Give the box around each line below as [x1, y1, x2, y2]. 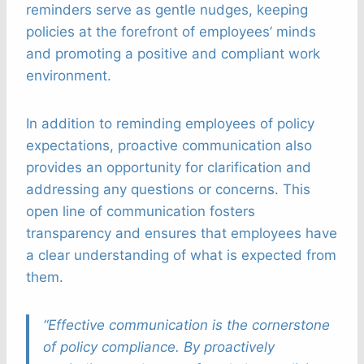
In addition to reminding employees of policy [26, 115, 314, 132]
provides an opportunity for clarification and [26, 159, 311, 176]
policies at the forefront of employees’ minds [26, 24, 316, 41]
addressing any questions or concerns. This [26, 181, 310, 198]
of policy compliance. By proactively [43, 339, 275, 356]
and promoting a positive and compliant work [26, 45, 320, 63]
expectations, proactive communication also [26, 137, 312, 154]
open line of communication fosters [26, 203, 255, 220]
